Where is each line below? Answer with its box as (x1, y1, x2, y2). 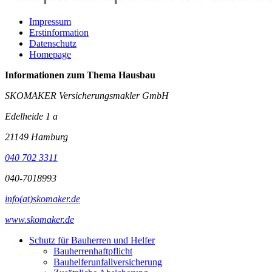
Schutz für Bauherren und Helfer (29, 235, 155, 245)
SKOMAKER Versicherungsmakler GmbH (5, 90, 169, 101)
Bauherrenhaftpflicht (53, 246, 132, 256)
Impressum (29, 16, 71, 27)
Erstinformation (29, 27, 89, 38)
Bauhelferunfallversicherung (53, 257, 162, 267)
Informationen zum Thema (5, 70, 116, 80)
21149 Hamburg (5, 132, 68, 142)
